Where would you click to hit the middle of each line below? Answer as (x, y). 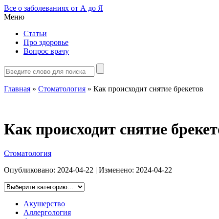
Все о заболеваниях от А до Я (54, 8)
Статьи (35, 33)
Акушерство (44, 203)
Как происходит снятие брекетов (148, 89)
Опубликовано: (31, 170)
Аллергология (47, 212)
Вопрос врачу (46, 51)
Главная (17, 89)
